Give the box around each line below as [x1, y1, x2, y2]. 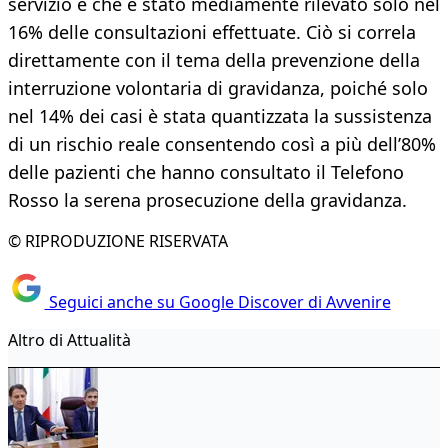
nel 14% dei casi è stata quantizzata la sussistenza [8, 104, 432, 129]
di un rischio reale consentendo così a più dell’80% [8, 132, 436, 157]
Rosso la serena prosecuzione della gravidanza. [8, 188, 407, 213]
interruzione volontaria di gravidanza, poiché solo [8, 76, 428, 101]
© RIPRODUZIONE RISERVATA [8, 230, 228, 253]
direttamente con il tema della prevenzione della [8, 48, 420, 73]
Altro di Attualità [8, 328, 131, 351]
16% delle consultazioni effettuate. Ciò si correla [8, 20, 416, 45]
